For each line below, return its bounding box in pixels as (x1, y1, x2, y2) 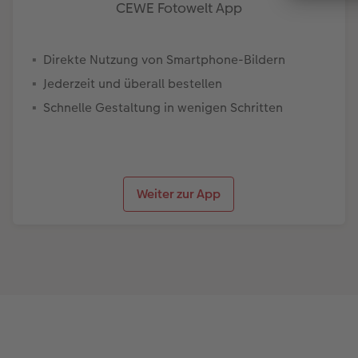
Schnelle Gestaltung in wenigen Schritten (43, 97, 283, 117)
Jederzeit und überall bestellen (43, 74, 222, 93)
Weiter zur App (137, 184, 221, 203)
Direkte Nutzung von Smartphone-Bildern (43, 50, 285, 69)
